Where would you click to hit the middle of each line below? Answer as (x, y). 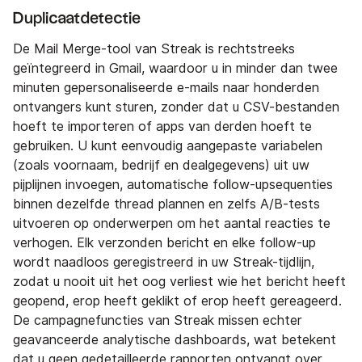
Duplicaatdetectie (77, 19)
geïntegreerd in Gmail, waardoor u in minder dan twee (175, 69)
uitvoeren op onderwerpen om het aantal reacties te (172, 224)
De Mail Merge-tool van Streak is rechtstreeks (154, 49)
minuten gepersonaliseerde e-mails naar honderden (166, 88)
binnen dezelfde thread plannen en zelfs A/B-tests (166, 204)
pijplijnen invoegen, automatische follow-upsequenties (173, 185)
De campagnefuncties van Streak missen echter (158, 321)
